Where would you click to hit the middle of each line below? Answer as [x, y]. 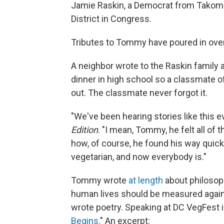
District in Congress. [111, 18]
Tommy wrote [100, 180]
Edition [84, 129]
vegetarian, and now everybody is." [139, 156]
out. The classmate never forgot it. [139, 92]
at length [146, 180]
